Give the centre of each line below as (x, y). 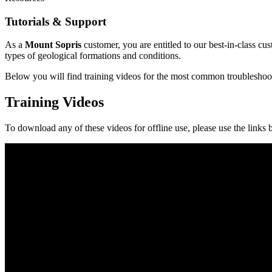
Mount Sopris (53, 45)
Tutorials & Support (56, 21)
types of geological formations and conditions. (93, 56)
